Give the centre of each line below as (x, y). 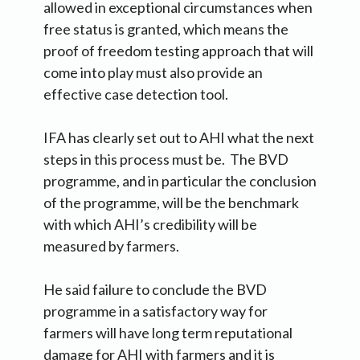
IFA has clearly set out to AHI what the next (179, 137)
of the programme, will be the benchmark (171, 202)
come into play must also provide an (153, 72)
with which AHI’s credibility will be (150, 224)
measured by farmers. (111, 245)
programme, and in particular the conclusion (180, 180)
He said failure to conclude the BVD (155, 289)
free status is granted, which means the (166, 29)
